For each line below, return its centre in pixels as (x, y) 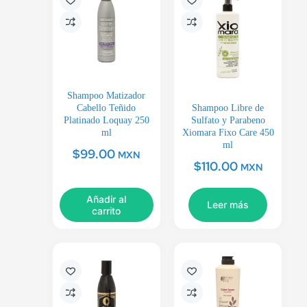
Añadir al (107, 199)
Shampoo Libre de (228, 108)
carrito (107, 210)
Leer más (228, 205)
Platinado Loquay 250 (106, 120)
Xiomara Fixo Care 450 (228, 132)
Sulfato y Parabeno (228, 120)
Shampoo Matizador (107, 95)
